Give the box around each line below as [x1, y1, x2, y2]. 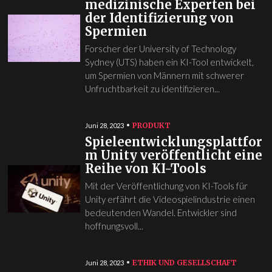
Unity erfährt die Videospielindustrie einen [84, 193, 255, 205]
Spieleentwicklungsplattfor [84, 134, 262, 149]
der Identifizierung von [84, 10, 234, 25]
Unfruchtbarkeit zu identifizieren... [84, 83, 220, 94]
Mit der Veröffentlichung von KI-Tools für [84, 180, 248, 191]
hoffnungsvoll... [84, 220, 143, 231]
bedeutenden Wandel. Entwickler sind [84, 206, 237, 218]
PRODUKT [132, 120, 171, 130]
